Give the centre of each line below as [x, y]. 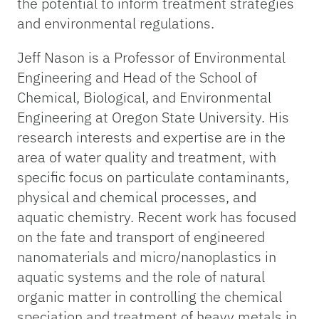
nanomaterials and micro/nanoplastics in [147, 257]
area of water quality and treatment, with [147, 157]
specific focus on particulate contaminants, [153, 177]
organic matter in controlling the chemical [150, 297]
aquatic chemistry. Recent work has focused [157, 217]
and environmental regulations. [116, 23]
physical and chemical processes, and [137, 197]
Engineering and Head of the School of [137, 78]
